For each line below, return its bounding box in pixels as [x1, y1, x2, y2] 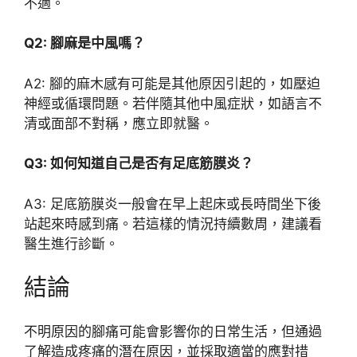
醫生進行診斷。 [24, 235, 119, 252]
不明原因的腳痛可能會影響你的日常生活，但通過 [24, 323, 322, 339]
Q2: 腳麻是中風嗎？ [24, 35, 145, 52]
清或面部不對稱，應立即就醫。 [24, 115, 214, 131]
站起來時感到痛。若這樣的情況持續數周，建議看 [24, 215, 322, 232]
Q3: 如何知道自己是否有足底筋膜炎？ [24, 155, 253, 172]
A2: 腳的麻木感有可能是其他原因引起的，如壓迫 [24, 75, 320, 92]
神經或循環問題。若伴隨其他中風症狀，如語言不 [24, 95, 322, 112]
